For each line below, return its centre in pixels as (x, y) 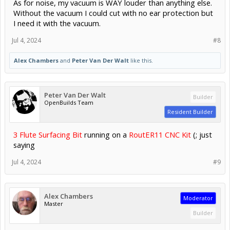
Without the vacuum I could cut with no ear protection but (113, 13)
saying (24, 145)
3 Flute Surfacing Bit (48, 134)
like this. (141, 60)
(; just (202, 134)
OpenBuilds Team (69, 102)
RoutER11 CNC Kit (160, 134)
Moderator (198, 198)
